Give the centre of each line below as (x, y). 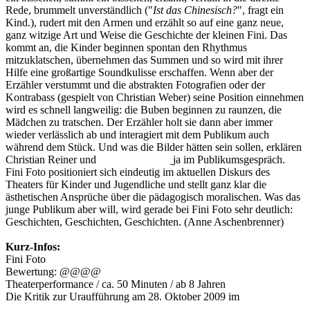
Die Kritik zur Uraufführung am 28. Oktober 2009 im (124, 297)
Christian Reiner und (52, 160)
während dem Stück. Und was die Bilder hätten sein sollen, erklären (154, 147)
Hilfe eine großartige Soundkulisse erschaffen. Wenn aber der (139, 73)
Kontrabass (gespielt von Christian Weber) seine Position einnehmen (155, 98)
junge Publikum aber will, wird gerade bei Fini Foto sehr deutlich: (149, 210)
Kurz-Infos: (33, 247)
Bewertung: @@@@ (53, 272)
